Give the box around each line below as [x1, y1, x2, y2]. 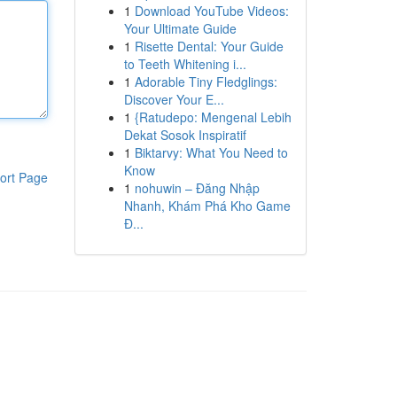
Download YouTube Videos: [134, 2, 289, 19]
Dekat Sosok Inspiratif [123, 126, 246, 144]
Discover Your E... [123, 90, 224, 108]
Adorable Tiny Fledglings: [134, 73, 277, 90]
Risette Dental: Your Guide [134, 37, 284, 55]
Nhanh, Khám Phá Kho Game [123, 197, 291, 214]
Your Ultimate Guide [123, 19, 237, 37]
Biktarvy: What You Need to [134, 144, 288, 161]
